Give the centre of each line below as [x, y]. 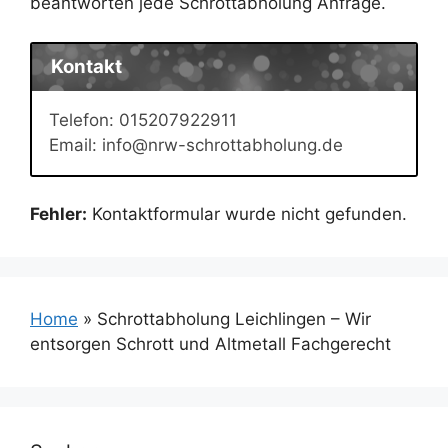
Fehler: [58, 214]
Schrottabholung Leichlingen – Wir [234, 319]
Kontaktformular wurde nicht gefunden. [247, 214]
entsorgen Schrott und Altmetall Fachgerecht [210, 344]
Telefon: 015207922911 [143, 119]
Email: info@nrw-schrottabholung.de [196, 144]
